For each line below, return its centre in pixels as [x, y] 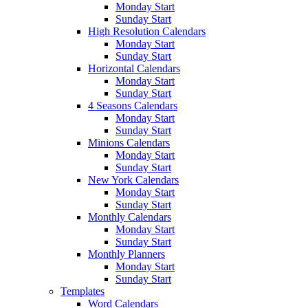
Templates [82, 291]
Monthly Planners [126, 254]
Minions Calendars [129, 142]
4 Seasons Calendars [133, 105]
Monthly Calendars [130, 217]
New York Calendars [133, 179]
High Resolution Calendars [147, 31]
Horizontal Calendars [134, 68]
